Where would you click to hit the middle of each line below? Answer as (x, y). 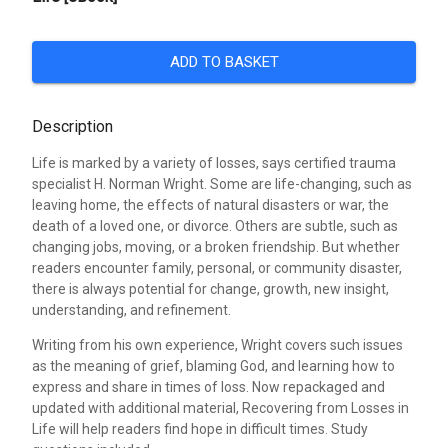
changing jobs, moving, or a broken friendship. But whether (216, 246)
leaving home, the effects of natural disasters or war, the (210, 204)
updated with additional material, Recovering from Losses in (220, 407)
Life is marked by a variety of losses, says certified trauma (214, 162)
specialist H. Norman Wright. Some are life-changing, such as (222, 183)
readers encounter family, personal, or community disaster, (217, 267)
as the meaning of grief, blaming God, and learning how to (213, 365)
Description (72, 126)
